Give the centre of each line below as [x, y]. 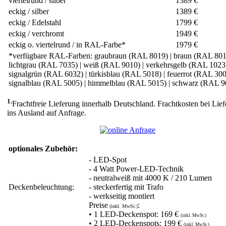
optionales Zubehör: [43, 149]
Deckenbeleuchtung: [41, 187]
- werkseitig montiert [122, 196]
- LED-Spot [108, 160]
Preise [98, 205]
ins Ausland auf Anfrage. [47, 113]
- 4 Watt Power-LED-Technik [136, 169]
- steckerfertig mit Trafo [126, 187]
